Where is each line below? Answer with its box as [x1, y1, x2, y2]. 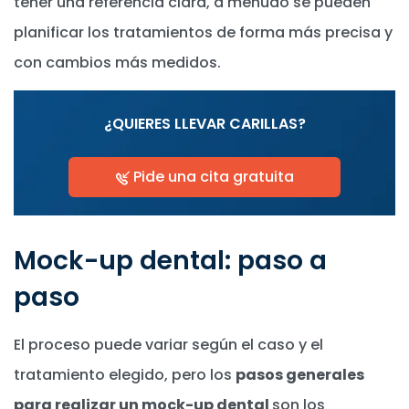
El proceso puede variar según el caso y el [14, 334, 323, 356]
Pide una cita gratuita [130, 166, 294, 188]
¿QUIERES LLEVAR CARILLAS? [103, 113, 306, 135]
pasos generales [236, 364, 364, 386]
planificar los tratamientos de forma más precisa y [14, 22, 393, 44]
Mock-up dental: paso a [14, 243, 327, 279]
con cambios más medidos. [14, 52, 221, 74]
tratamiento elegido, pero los [14, 364, 236, 386]
